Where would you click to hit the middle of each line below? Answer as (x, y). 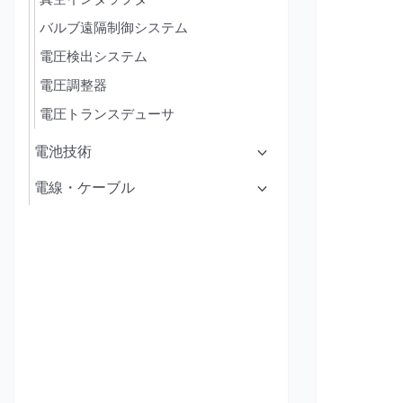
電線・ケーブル (85, 187)
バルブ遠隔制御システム (114, 27)
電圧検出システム (94, 56)
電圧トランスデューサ (107, 114)
